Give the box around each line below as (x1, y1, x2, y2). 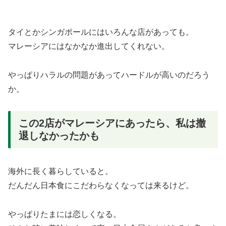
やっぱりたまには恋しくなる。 (8, 209, 121, 218)
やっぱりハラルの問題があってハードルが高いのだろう (8, 70, 210, 79)
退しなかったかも (19, 130, 99, 141)
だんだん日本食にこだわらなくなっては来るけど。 (8, 181, 194, 190)
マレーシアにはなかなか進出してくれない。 (8, 42, 169, 51)
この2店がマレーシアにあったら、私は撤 (19, 117, 206, 129)
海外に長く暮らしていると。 (8, 167, 113, 176)
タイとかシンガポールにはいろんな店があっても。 (8, 28, 194, 37)
